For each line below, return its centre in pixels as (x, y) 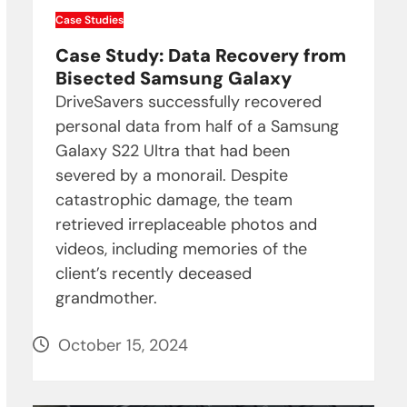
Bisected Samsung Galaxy (173, 79)
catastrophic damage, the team (174, 200)
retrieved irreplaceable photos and (186, 225)
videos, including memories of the (181, 249)
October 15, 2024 (123, 346)
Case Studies (89, 20)
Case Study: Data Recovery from (200, 56)
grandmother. (106, 298)
